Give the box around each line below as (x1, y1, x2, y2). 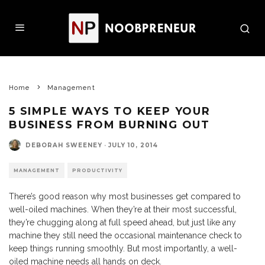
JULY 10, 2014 (108, 141, 158, 149)
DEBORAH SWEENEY (25, 141, 102, 149)
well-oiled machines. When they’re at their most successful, (9, 205, 237, 214)
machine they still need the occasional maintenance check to (9, 231, 242, 240)
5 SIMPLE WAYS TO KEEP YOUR (9, 105, 211, 118)
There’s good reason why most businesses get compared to (9, 192, 241, 201)
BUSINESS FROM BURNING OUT (9, 118, 210, 131)
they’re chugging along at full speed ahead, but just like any (9, 218, 236, 227)
